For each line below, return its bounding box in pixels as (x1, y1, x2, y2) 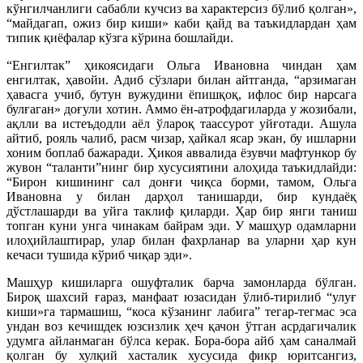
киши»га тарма (6, 304, 92, 318)
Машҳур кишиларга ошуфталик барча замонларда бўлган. (6, 275, 357, 289)
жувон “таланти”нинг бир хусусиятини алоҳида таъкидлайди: (6, 160, 357, 174)
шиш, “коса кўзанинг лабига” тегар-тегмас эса (92, 304, 357, 318)
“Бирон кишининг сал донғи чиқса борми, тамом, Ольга (6, 174, 357, 189)
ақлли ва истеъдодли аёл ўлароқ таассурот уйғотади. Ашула (6, 116, 357, 130)
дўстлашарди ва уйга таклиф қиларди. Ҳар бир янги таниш (6, 203, 357, 218)
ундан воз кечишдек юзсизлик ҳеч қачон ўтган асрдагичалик (6, 318, 357, 333)
